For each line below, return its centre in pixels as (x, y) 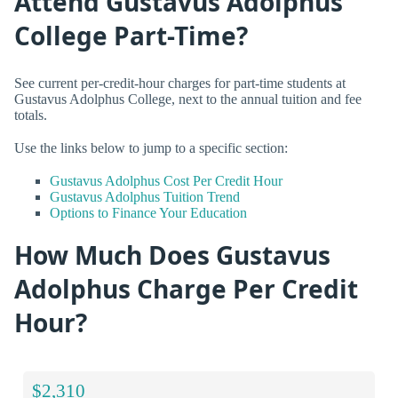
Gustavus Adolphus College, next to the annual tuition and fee (188, 99)
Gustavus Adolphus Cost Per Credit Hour (166, 180)
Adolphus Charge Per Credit (186, 289)
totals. (31, 115)
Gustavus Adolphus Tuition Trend (145, 196)
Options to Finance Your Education (148, 212)
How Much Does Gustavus (172, 255)
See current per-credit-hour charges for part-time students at (180, 83)
